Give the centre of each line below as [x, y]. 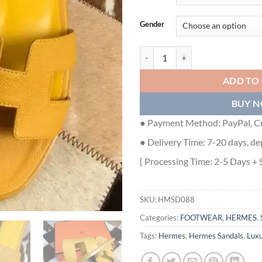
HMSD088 [176, 199]
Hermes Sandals [216, 235]
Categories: [160, 217]
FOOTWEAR [201, 217]
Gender [152, 24]
